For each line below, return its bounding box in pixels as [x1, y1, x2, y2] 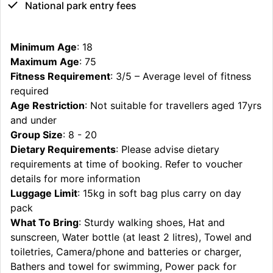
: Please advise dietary [116, 143, 219, 155]
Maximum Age [10, 55, 79, 68]
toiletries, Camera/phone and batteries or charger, [10, 245, 241, 258]
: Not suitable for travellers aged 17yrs [85, 99, 261, 112]
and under [10, 113, 57, 126]
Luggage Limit [10, 186, 77, 199]
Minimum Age [10, 40, 77, 53]
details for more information [10, 172, 140, 185]
